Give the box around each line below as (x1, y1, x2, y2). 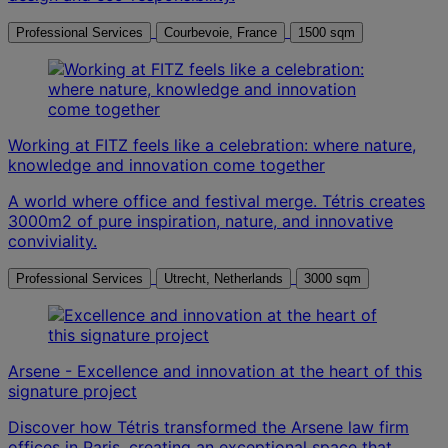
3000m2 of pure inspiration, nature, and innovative (8, 210, 393, 231)
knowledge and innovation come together (8, 154, 325, 175)
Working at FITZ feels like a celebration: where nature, (8, 134, 416, 155)
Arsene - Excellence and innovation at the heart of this (8, 360, 422, 381)
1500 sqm (298, 24, 355, 40)
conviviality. (8, 230, 97, 251)
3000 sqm (304, 270, 361, 286)
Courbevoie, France (237, 24, 277, 40)
